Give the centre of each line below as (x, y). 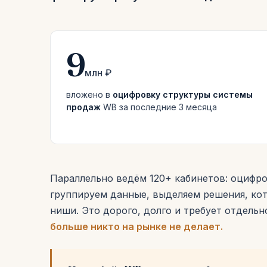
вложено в (89, 94)
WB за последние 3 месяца (159, 107)
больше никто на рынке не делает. (136, 226)
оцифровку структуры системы (183, 94)
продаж (83, 107)
